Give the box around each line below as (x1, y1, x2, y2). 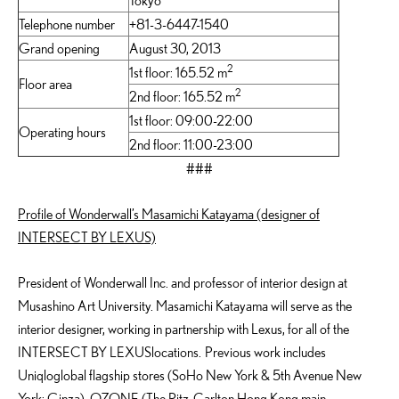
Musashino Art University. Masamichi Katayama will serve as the (18, 297, 352, 313)
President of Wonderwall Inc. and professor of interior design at (18, 274, 347, 290)
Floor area (19, 76, 72, 92)
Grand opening (19, 40, 100, 56)
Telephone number (19, 16, 115, 32)
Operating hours (19, 124, 106, 140)
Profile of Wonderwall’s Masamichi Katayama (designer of (18, 206, 320, 222)
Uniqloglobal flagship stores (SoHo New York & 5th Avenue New (18, 367, 362, 383)
